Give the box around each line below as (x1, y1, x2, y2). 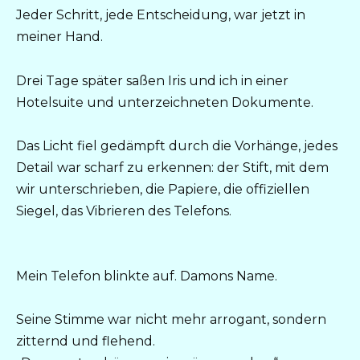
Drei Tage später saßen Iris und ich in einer (16, 72, 288, 88)
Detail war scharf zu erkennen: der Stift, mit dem (16, 159, 329, 175)
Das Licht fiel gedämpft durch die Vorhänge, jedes (16, 137, 337, 153)
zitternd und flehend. (16, 333, 155, 350)
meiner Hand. (16, 29, 103, 45)
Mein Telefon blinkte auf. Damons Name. (16, 268, 277, 284)
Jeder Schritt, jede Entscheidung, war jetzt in (16, 7, 305, 23)
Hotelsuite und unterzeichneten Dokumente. (16, 94, 313, 110)
